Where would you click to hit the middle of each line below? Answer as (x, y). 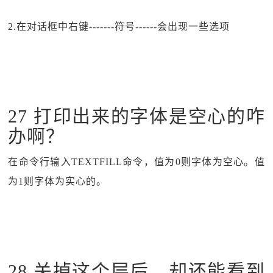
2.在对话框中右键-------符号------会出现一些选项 (119, 27)
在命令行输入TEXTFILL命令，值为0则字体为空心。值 (136, 162)
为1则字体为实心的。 (58, 181)
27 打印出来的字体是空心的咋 (136, 116)
